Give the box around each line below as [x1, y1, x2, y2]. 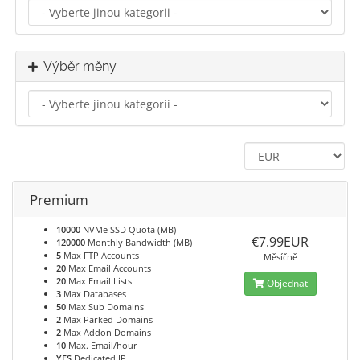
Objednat [264, 276, 308, 290]
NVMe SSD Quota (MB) [80, 223, 176, 235]
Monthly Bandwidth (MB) [85, 236, 192, 248]
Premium [30, 190, 88, 209]
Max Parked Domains [61, 313, 153, 325]
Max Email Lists [66, 275, 132, 287]
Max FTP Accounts [61, 249, 139, 261]
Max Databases [61, 288, 126, 300]
